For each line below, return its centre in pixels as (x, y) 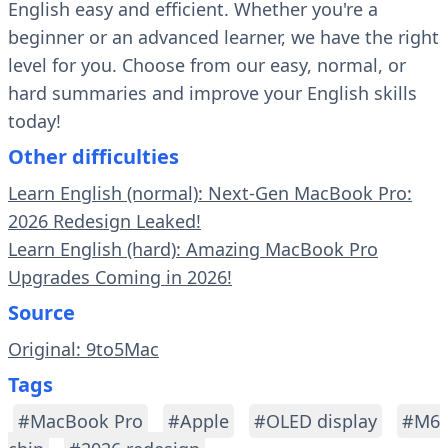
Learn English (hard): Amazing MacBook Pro (193, 249)
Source (41, 313)
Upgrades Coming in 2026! (120, 277)
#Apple (198, 421)
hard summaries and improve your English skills (212, 93)
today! (34, 121)
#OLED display (315, 421)
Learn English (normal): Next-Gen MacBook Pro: (210, 193)
